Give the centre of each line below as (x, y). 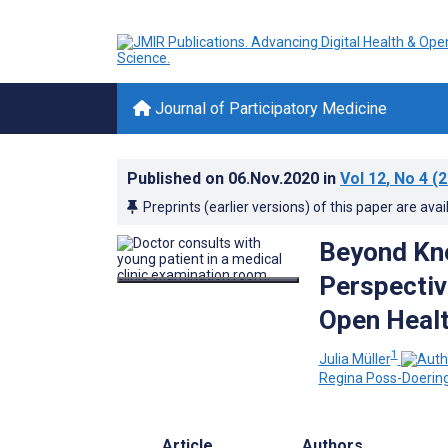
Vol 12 (363, 178)
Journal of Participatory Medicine (269, 108)
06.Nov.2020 (275, 178)
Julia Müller (354, 358)
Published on (177, 178)
